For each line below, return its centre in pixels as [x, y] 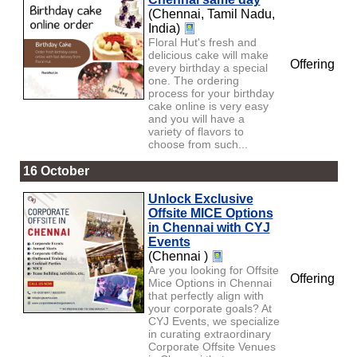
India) [165, 28]
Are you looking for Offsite [213, 270]
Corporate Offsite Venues [212, 346]
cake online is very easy [208, 106]
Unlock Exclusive [200, 198]
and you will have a [196, 118]
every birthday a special [208, 67]
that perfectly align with [206, 295]
